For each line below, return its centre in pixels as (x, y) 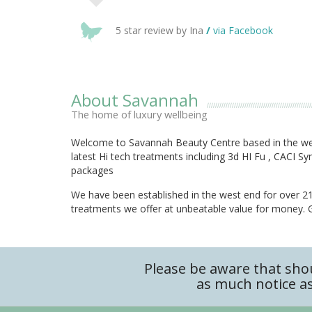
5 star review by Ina (159, 30)
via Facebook (243, 30)
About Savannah (135, 100)
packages (92, 170)
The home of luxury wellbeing (139, 114)
